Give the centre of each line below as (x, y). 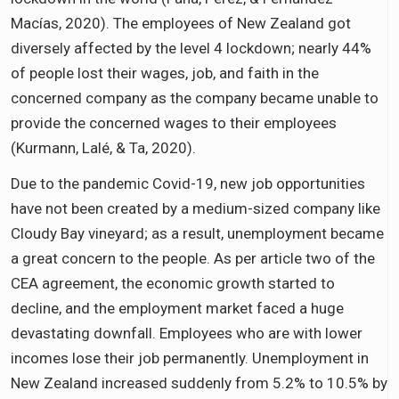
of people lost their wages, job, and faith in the (165, 73)
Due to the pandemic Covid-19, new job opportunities (188, 183)
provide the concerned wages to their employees (174, 122)
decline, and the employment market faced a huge (177, 308)
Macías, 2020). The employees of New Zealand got (181, 23)
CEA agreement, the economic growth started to (173, 283)
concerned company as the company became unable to (195, 98)
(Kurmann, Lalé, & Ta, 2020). (103, 147)
